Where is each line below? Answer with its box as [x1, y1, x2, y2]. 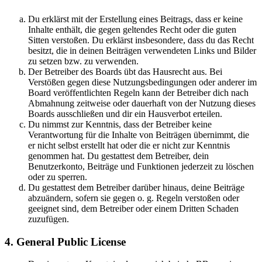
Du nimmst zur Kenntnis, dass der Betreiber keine [28, 119, 212, 129]
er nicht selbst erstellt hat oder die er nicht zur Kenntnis [28, 140, 230, 150]
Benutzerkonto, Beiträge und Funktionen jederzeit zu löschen [28, 161, 254, 171]
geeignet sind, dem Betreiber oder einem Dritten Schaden [28, 204, 239, 213]
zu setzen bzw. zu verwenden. [28, 56, 139, 66]
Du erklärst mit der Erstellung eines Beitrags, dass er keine [28, 14, 243, 24]
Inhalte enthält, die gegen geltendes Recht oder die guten [28, 25, 236, 35]
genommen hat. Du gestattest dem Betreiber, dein [28, 151, 209, 161]
